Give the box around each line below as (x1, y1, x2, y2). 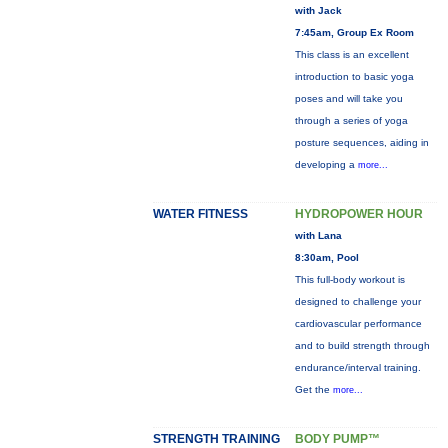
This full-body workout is (294, 274, 405, 285)
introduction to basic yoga (294, 71, 414, 82)
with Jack (294, 5, 342, 16)
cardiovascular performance (294, 318, 422, 329)
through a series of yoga (294, 115, 408, 126)
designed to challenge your (294, 296, 421, 307)
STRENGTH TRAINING (152, 432, 280, 446)
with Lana (294, 230, 342, 241)
